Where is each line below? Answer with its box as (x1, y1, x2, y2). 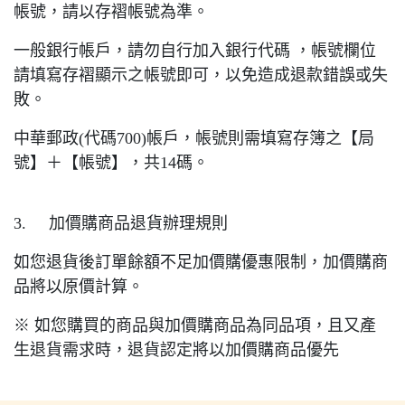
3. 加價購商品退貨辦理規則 (14, 214, 228, 233)
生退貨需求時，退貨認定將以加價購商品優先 (14, 341, 339, 360)
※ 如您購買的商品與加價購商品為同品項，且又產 (14, 316, 376, 335)
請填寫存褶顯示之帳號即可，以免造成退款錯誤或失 (14, 66, 388, 85)
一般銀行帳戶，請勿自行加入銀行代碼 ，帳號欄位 (14, 42, 376, 61)
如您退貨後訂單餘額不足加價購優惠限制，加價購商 (14, 253, 388, 272)
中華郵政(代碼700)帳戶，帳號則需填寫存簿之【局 (14, 129, 374, 148)
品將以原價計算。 (14, 278, 144, 297)
